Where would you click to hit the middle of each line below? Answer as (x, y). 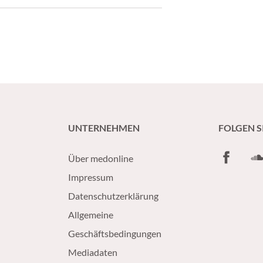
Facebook (237, 155)
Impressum (91, 177)
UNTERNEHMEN (104, 128)
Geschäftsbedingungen (115, 233)
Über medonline (101, 158)
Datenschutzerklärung (113, 196)
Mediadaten (93, 252)
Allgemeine (91, 215)
